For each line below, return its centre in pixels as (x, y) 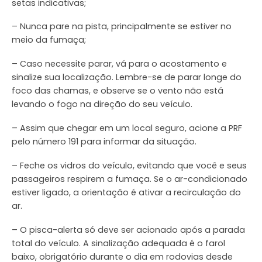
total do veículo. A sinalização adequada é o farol (118, 244)
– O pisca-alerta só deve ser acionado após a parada (128, 230)
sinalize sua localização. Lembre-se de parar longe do (127, 77)
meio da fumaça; (49, 40)
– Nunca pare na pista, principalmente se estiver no (122, 27)
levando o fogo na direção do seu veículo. (102, 104)
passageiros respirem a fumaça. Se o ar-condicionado (130, 179)
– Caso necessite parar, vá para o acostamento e (119, 64)
